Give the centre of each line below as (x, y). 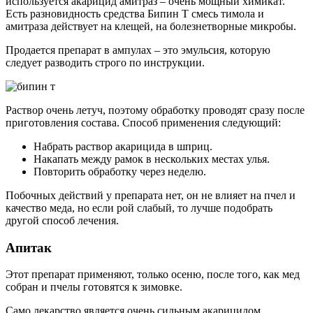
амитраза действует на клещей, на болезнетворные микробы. (151, 26)
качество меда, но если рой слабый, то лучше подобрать (139, 208)
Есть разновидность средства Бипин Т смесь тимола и (135, 13)
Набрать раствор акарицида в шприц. (123, 146)
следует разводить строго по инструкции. (105, 62)
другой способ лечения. (62, 220)
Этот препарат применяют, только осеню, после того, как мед (153, 275)
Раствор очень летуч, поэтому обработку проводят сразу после (155, 110)
